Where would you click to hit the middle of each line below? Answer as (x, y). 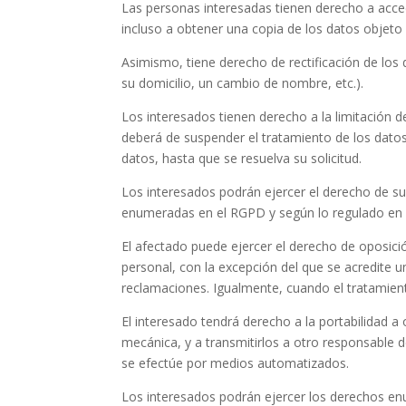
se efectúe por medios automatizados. (236, 363)
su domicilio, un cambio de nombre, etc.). (243, 83)
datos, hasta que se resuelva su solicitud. (242, 158)
